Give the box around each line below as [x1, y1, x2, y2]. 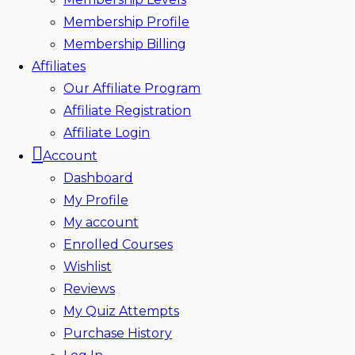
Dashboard [63, 170, 133, 185]
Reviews [63, 281, 115, 296]
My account [63, 215, 139, 230]
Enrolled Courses [63, 237, 173, 252]
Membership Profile [63, 14, 189, 29]
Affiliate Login [63, 125, 150, 140]
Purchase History [63, 326, 172, 341]
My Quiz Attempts [63, 303, 179, 319]
